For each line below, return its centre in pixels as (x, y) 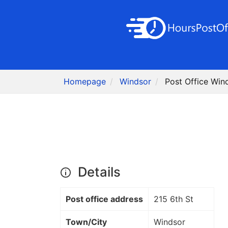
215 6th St (174, 199)
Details (97, 172)
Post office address (104, 199)
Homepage (85, 82)
